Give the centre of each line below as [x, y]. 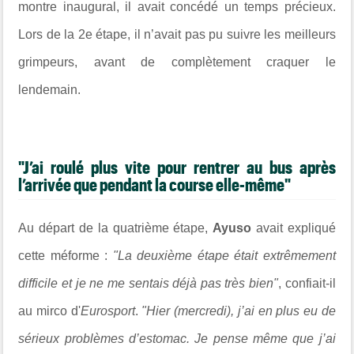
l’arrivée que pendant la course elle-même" [155, 185]
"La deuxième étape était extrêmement [224, 256]
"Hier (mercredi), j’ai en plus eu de [237, 311]
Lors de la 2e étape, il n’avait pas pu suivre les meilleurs [177, 34]
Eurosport [107, 311]
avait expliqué [296, 228]
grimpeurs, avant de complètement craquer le [177, 62]
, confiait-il [307, 284]
